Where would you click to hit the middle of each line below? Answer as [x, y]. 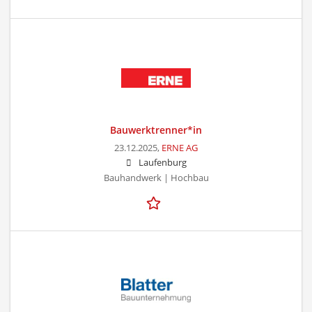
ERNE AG [180, 148]
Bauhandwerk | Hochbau [156, 178]
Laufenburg [162, 162]
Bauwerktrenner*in [156, 130]
